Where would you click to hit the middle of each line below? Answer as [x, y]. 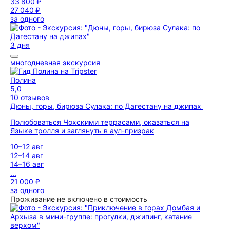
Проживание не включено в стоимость [79, 199]
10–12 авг [27, 147]
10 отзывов [30, 97]
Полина [23, 80]
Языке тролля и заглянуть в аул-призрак [82, 131]
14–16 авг [27, 164]
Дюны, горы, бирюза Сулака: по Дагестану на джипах [107, 106]
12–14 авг [27, 155]
